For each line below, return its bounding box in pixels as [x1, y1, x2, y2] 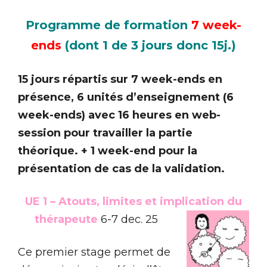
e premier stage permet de [26, 245, 170, 259]
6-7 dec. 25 [101, 212, 158, 226]
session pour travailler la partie [18, 126, 193, 139]
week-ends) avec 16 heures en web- [18, 108, 221, 122]
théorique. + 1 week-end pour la [18, 144, 197, 157]
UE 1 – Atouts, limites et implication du [25, 194, 242, 208]
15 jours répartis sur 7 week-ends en [18, 72, 222, 86]
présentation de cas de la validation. [18, 162, 225, 175]
